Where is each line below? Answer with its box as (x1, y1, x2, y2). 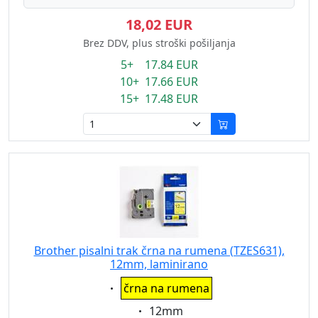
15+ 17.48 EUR (120, 91, 198, 106)
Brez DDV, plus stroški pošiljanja (82, 36, 236, 50)
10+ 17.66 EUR (120, 74, 198, 89)
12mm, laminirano (110, 256, 208, 272)
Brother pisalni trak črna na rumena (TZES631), (33, 243, 285, 258)
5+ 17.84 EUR (120, 57, 198, 72)
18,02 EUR (126, 15, 192, 34)
